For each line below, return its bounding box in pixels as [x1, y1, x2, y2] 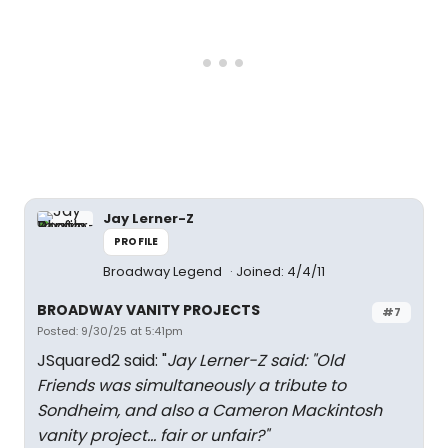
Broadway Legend [103, 262, 225, 281]
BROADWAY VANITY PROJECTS [37, 300, 260, 320]
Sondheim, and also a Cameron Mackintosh [37, 399, 382, 422]
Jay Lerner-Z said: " [167, 349, 316, 372]
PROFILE [114, 234, 159, 249]
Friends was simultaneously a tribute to [37, 374, 346, 397]
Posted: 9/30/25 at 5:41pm [37, 323, 183, 339]
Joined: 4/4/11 [236, 262, 325, 281]
